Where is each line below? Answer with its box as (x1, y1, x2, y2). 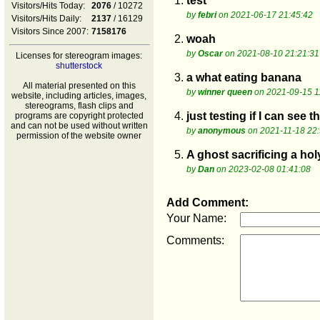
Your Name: (166, 212, 226, 224)
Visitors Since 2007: (11, 26, 89, 36)
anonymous (198, 126, 246, 136)
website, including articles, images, (11, 91, 146, 101)
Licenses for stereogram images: (16, 51, 142, 61)
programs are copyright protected (14, 111, 144, 121)
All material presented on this (22, 81, 136, 91)
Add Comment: (166, 196, 249, 209)
